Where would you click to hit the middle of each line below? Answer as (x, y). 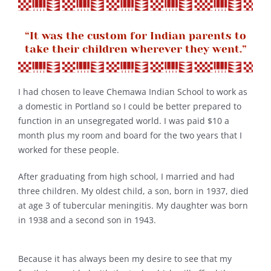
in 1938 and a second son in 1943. (87, 220)
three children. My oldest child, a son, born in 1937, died (133, 191)
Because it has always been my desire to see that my (125, 258)
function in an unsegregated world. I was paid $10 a (123, 120)
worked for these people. (68, 149)
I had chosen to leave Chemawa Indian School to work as (132, 91)
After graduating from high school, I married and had (126, 176)
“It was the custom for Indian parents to (135, 35)
